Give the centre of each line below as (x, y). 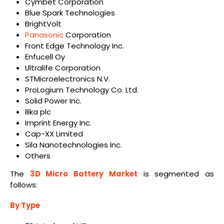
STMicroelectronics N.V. (67, 78)
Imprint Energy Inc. (58, 122)
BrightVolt (43, 23)
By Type (25, 205)
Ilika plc (38, 111)
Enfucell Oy (45, 56)
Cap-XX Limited (54, 133)
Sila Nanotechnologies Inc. (73, 144)
